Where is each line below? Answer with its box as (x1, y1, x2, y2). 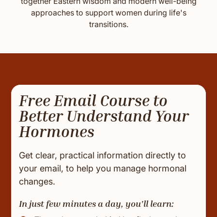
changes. (19, 176, 56, 187)
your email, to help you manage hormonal (19, 163, 187, 174)
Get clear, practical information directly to (19, 150, 186, 161)
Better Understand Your (19, 107, 189, 125)
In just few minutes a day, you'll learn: (19, 198, 174, 209)
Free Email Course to (19, 91, 168, 110)
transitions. (89, 19, 128, 30)
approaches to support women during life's (31, 8, 186, 18)
